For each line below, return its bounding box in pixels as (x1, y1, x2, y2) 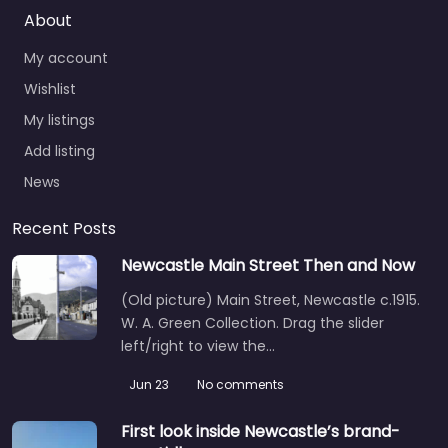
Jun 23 (129, 376, 169, 394)
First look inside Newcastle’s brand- (121, 420, 400, 444)
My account (24, 48, 108, 69)
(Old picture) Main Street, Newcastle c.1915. (121, 290, 420, 311)
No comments (197, 376, 284, 394)
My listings (24, 110, 95, 131)
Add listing (24, 141, 95, 162)
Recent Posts (12, 217, 116, 241)
